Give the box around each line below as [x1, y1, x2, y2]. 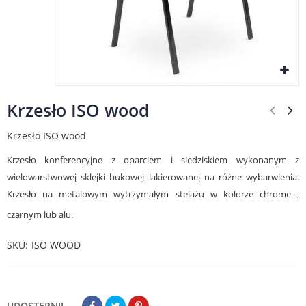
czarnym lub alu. [7, 208, 73, 221]
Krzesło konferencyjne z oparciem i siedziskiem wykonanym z [7, 154, 299, 166]
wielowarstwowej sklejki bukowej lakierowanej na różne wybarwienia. [7, 171, 299, 183]
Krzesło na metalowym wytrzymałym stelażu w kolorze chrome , [7, 188, 299, 200]
